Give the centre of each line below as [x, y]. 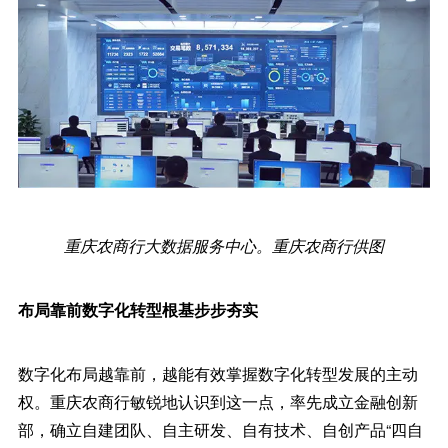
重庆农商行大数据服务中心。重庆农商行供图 [224, 246]
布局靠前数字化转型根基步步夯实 [137, 310]
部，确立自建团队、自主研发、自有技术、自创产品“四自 [220, 430]
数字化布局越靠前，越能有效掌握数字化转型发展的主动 [217, 374]
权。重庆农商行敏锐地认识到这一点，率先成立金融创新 [217, 402]
